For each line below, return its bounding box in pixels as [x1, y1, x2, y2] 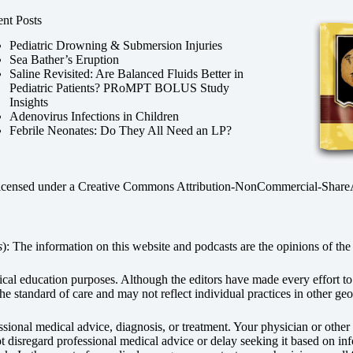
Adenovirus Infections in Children [9, 110, 179, 124]
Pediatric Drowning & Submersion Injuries [9, 39, 222, 53]
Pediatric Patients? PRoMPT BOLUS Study [9, 81, 229, 95]
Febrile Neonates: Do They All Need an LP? [9, 124, 232, 138]
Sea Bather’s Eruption [9, 53, 119, 67]
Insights [9, 95, 48, 110]
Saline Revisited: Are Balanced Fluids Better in [9, 67, 243, 81]
